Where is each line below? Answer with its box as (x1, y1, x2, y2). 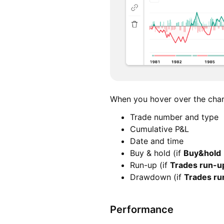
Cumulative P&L (130, 124, 189, 134)
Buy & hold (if (130, 148, 183, 158)
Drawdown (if (130, 172, 184, 182)
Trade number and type (130, 112, 218, 122)
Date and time (130, 136, 183, 146)
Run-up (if (130, 160, 170, 170)
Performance (110, 203, 173, 216)
